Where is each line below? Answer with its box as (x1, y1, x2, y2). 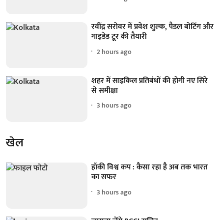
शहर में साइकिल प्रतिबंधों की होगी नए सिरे (91, 74, 208, 87)
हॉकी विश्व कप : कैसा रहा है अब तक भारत (91, 161, 208, 174)
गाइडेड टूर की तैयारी (91, 30, 147, 44)
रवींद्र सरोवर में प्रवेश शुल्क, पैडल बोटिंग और (91, 20, 214, 34)
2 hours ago (97, 46, 132, 57)
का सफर (91, 170, 117, 184)
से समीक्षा (91, 83, 118, 97)
